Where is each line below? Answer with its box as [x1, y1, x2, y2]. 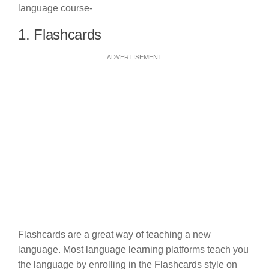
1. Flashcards [18, 26, 102, 43]
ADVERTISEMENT [107, 53, 162, 61]
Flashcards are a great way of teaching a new [18, 229, 211, 240]
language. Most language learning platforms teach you [18, 244, 249, 255]
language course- [18, 3, 92, 14]
